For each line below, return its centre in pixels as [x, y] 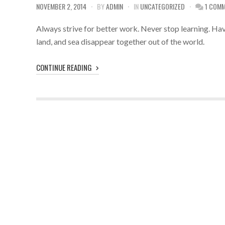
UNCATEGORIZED [162, 6]
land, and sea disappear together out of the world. [120, 41]
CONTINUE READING [65, 67]
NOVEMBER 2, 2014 [61, 6]
